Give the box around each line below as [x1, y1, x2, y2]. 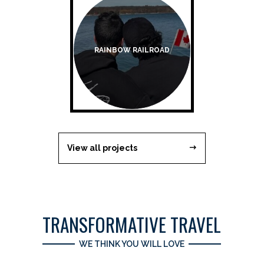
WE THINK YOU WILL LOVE [79, 239, 185, 249]
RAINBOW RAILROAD [94, 46, 170, 55]
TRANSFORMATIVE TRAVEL [42, 210, 222, 238]
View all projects [67, 143, 137, 153]
